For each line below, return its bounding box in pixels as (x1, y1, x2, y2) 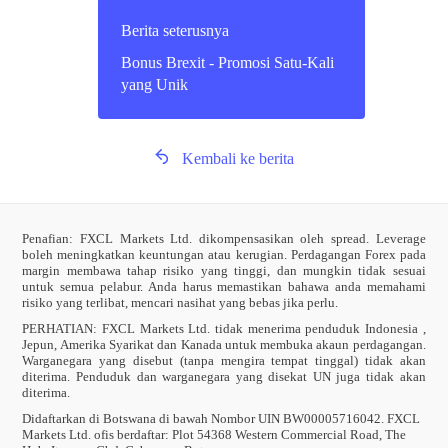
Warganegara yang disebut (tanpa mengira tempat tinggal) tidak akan (22, 353, 426, 369)
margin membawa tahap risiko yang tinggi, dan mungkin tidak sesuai (22, 263, 426, 279)
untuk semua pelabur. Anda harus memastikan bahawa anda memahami (22, 279, 426, 295)
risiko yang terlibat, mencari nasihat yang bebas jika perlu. (22, 295, 339, 311)
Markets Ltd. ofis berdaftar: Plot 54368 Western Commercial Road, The (22, 427, 407, 443)
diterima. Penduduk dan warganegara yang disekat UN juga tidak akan (22, 369, 426, 385)
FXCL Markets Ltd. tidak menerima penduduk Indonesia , (97, 321, 426, 337)
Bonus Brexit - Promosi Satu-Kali (120, 54, 334, 71)
